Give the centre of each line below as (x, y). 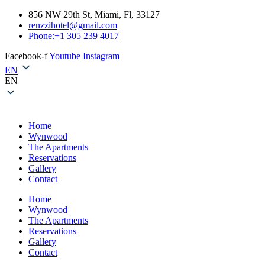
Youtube (65, 56)
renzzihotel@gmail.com (73, 25)
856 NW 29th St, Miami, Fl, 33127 (94, 14)
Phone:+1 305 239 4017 (74, 36)
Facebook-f (26, 56)
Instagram (101, 56)
